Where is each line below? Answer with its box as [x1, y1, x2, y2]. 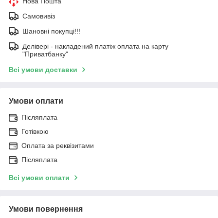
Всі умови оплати [9, 173, 70, 182]
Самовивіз [22, 12, 55, 20]
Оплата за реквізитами [21, 141, 94, 149]
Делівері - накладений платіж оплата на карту [22, 42, 168, 50]
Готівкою [21, 127, 49, 135]
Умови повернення [9, 204, 83, 213]
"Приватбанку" [22, 50, 68, 58]
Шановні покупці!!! [22, 27, 80, 35]
